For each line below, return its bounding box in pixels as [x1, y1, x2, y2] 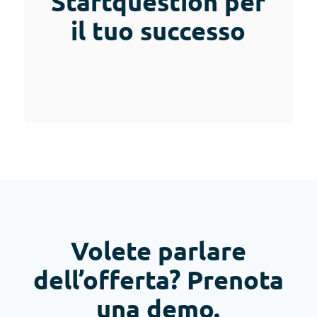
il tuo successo [71, 15, 246, 47]
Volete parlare [70, 235, 246, 267]
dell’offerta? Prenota [33, 264, 284, 296]
